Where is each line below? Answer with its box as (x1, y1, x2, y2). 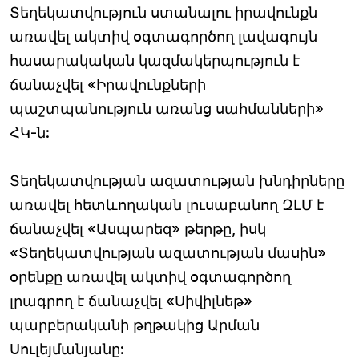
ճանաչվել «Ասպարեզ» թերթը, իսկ (10, 220, 266, 238)
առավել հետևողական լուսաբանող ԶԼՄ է (10, 196, 324, 214)
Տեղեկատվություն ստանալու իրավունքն (10, 4, 317, 22)
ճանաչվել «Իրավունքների (10, 76, 206, 94)
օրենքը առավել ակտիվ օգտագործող (10, 268, 291, 286)
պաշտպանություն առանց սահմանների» (10, 100, 324, 118)
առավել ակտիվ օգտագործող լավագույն (10, 28, 317, 46)
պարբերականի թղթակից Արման (10, 317, 260, 334)
